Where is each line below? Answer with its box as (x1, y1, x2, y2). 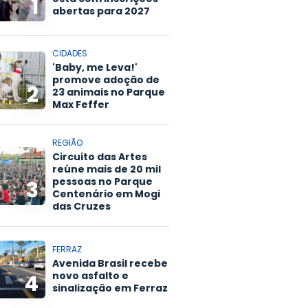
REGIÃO (52, 137, 82, 149)
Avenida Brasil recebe (52, 256, 168, 270)
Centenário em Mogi (52, 187, 160, 201)
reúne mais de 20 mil (52, 162, 161, 177)
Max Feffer (52, 98, 109, 112)
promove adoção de (52, 73, 159, 87)
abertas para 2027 (52, 3, 150, 18)
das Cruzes (52, 199, 111, 214)
